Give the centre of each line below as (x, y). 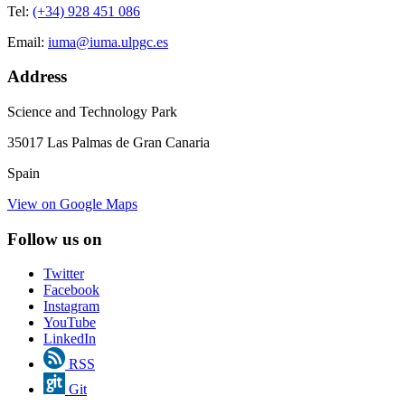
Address (37, 77)
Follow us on (55, 239)
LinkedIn (70, 339)
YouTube (70, 323)
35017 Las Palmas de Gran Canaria (108, 143)
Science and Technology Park (92, 112)
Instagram (71, 306)
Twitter (64, 274)
